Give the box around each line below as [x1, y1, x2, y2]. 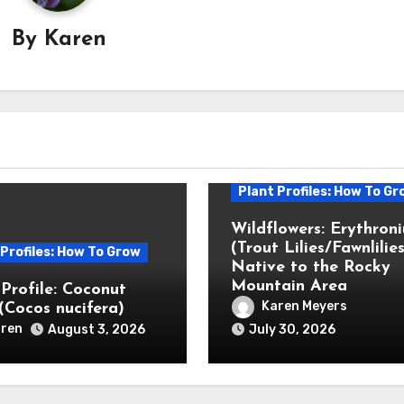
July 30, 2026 [248, 322, 335, 337]
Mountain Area [230, 278, 347, 295]
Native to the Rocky [230, 259, 390, 276]
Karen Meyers [261, 298, 347, 315]
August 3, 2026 [47, 322, 145, 337]
